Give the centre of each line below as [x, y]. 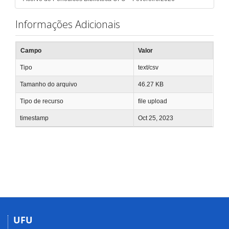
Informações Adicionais [68, 24]
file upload [153, 101]
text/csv [148, 67]
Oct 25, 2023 [156, 118]
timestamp [34, 118]
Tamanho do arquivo [49, 84]
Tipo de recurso [42, 101]
